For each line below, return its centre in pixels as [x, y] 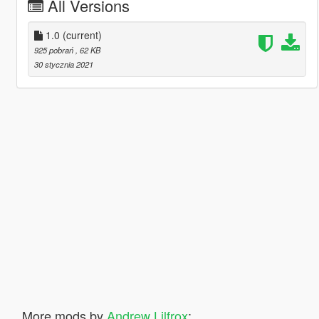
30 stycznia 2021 [63, 64]
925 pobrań [54, 49]
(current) [82, 35]
